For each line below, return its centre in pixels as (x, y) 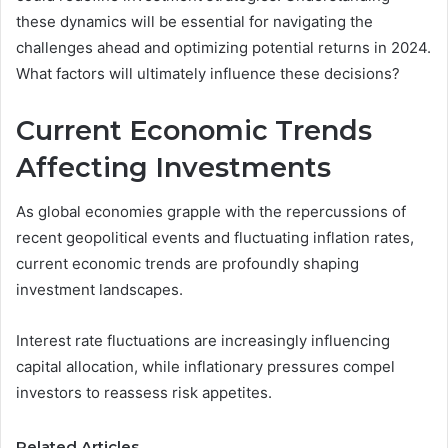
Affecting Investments (173, 167)
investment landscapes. (99, 290)
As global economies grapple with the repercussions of (211, 212)
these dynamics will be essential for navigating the (194, 21)
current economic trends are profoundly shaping (187, 264)
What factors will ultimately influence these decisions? (208, 73)
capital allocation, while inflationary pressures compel (205, 367)
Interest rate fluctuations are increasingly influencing (203, 341)
